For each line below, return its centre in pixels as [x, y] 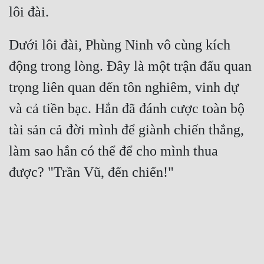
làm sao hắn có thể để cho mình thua [113, 151]
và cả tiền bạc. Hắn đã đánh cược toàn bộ [127, 109]
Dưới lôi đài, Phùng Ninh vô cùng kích [120, 45]
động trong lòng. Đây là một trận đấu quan [130, 66]
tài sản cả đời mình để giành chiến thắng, [126, 130]
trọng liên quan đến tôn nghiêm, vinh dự [124, 88]
